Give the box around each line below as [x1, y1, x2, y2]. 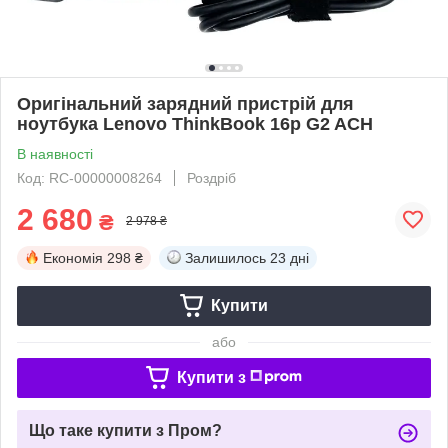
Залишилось [185, 249, 266, 266]
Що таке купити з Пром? [29, 421, 222, 439]
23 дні [270, 249, 309, 266]
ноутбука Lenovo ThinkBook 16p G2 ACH [17, 113, 373, 134]
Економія [43, 249, 103, 266]
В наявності [17, 145, 93, 162]
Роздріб [187, 169, 236, 186]
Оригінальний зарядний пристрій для [17, 93, 354, 114]
